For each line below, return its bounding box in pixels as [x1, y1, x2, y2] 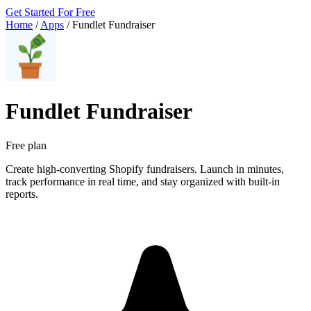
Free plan [6, 139, 47, 151]
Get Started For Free [6, 6, 95, 18]
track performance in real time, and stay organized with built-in [6, 175, 280, 187]
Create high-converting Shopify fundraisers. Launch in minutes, [6, 162, 284, 175]
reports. [6, 187, 38, 200]
